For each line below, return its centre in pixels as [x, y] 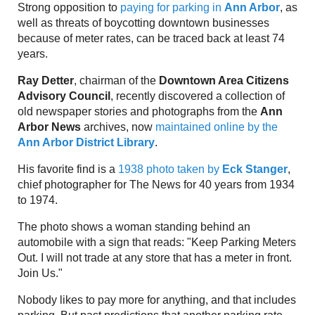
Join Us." [40, 274]
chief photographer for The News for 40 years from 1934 [156, 185]
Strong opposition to [69, 8]
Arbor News [49, 127]
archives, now [118, 127]
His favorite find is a [68, 169]
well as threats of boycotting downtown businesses [143, 23]
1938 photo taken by [170, 169]
